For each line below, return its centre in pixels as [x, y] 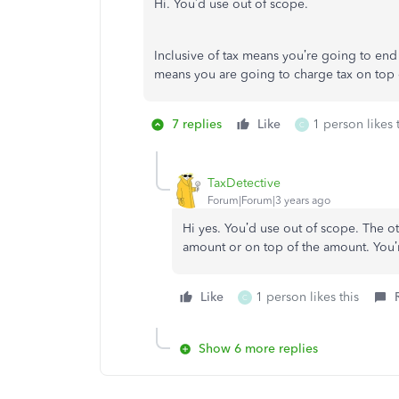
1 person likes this [307, 297]
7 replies [197, 124]
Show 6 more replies [258, 349]
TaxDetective [244, 183]
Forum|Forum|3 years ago [269, 200]
